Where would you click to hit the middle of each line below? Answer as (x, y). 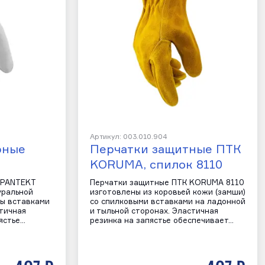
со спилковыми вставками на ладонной (167, 202)
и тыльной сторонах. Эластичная (154, 211)
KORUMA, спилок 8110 (156, 165)
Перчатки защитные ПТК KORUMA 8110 (167, 183)
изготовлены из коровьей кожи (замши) (167, 192)
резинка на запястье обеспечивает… (161, 221)
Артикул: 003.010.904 (128, 137)
